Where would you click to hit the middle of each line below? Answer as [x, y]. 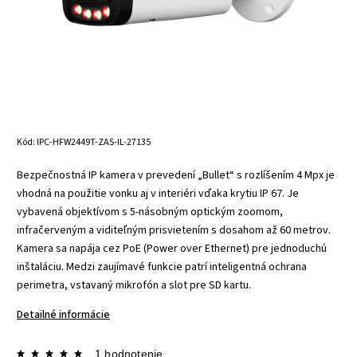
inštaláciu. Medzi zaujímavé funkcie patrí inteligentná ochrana [162, 267]
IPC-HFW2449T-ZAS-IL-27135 [94, 142]
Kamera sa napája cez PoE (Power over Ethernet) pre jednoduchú [172, 248]
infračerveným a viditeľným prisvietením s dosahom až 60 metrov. [174, 230]
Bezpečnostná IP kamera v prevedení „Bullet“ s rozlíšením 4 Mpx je [176, 175]
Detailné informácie [63, 314]
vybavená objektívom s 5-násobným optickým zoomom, [150, 212]
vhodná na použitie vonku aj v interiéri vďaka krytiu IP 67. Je [158, 193]
